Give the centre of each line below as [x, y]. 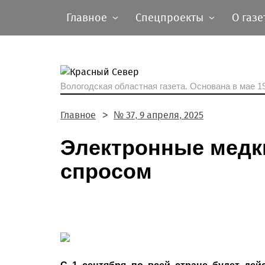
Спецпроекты [169, 18]
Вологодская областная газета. [125, 86]
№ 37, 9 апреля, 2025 [159, 115]
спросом [106, 171]
